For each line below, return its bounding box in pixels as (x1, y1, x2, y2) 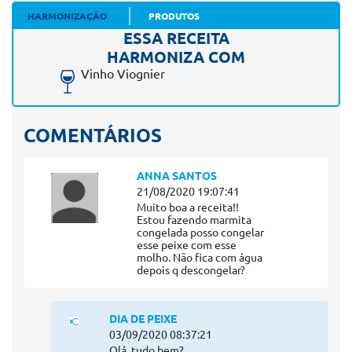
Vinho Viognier (81, 67, 165, 82)
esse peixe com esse (137, 239, 237, 252)
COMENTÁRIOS (24, 125, 162, 147)
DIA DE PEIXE (108, 313, 177, 326)
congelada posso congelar (137, 226, 265, 240)
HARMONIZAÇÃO (27, 11, 107, 22)
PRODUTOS (148, 11, 200, 22)
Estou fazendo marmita (137, 214, 252, 227)
